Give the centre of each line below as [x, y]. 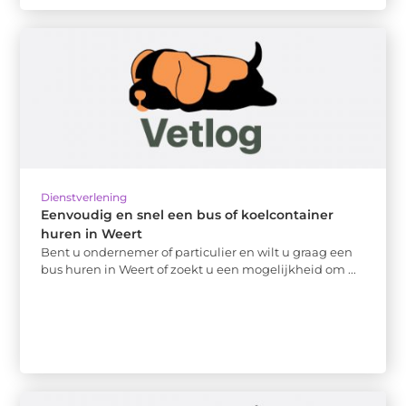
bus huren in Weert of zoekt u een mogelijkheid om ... [199, 269]
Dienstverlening [84, 197]
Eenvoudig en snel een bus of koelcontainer [188, 214]
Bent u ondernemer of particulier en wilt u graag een [197, 251]
